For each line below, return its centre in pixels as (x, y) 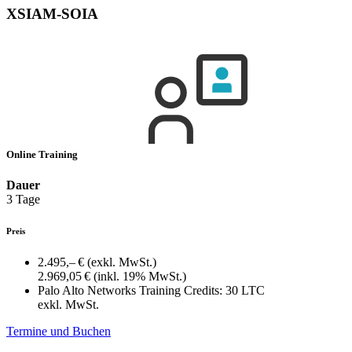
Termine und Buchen (59, 331)
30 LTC (245, 290)
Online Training (43, 154)
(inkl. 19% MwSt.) (140, 276)
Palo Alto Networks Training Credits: (130, 290)
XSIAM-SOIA (52, 13)
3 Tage (23, 200)
